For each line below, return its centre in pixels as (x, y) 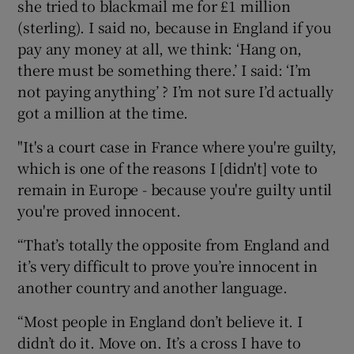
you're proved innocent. (99, 210)
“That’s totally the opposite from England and (173, 244)
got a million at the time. (103, 112)
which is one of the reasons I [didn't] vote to (168, 167)
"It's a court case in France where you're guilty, (177, 146)
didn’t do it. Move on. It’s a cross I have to (159, 342)
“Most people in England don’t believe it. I (160, 320)
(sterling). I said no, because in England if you (175, 26)
